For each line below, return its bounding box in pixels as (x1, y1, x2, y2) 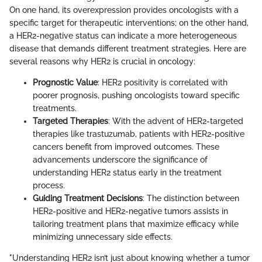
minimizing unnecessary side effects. (33, 232, 173, 242)
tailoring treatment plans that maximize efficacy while (33, 219, 239, 229)
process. (33, 181, 65, 191)
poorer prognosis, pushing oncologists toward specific (33, 91, 240, 101)
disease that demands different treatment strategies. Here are (9, 44, 246, 54)
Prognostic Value (33, 78, 98, 88)
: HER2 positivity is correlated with (98, 78, 227, 88)
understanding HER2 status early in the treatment (33, 168, 222, 178)
